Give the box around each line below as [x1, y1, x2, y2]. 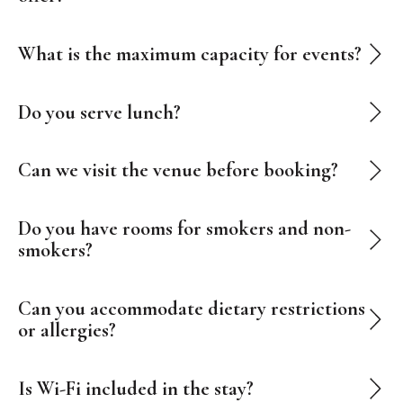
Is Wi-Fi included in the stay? [17, 376, 254, 401]
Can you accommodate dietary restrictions [17, 296, 365, 321]
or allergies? [17, 318, 116, 343]
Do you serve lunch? [17, 99, 181, 124]
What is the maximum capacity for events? [17, 40, 362, 66]
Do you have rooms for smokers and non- [17, 216, 351, 241]
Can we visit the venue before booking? [17, 157, 338, 183]
